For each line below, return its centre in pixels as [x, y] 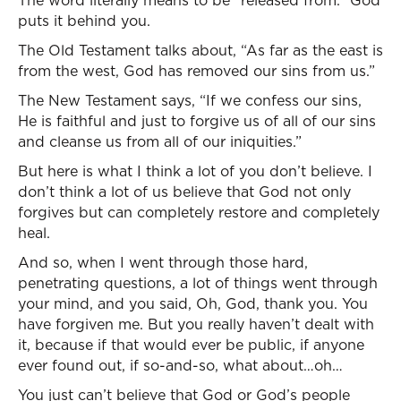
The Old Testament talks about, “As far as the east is [200, 50]
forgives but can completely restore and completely [199, 212]
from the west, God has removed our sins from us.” [196, 71]
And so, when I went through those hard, [163, 262]
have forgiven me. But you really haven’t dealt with [196, 324]
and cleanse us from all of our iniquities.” [160, 141]
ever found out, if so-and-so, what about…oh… [180, 365]
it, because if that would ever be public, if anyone [191, 345]
